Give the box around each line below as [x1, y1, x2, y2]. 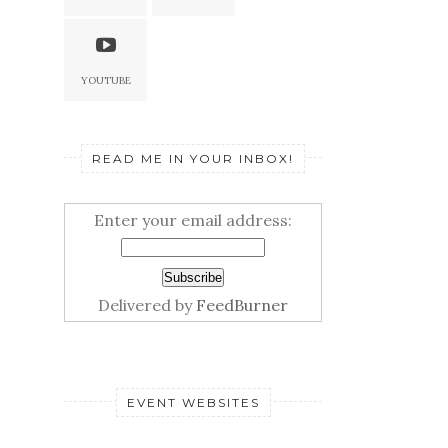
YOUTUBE [80, 73, 131, 87]
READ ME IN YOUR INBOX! [92, 150, 294, 166]
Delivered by [98, 294, 196, 315]
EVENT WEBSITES [126, 394, 260, 410]
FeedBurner [196, 294, 288, 315]
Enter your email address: [94, 209, 292, 230]
